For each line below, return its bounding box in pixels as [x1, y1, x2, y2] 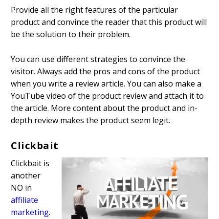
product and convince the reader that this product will [11, 16, 207, 27]
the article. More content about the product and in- [11, 102, 198, 113]
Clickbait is [11, 158, 50, 169]
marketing [11, 207, 49, 218]
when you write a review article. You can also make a [11, 78, 202, 89]
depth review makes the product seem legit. [11, 114, 171, 126]
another [11, 170, 41, 181]
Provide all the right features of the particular [11, 4, 178, 15]
